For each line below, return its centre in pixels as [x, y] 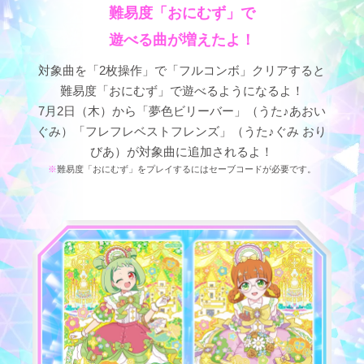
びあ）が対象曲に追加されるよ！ [182, 151]
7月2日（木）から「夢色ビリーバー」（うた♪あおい [182, 110]
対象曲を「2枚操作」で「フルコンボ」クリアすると [182, 70]
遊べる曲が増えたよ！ [182, 39]
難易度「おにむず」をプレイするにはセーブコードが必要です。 [186, 169]
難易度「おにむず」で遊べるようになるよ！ [182, 90]
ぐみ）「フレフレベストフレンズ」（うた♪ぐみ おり [182, 131]
